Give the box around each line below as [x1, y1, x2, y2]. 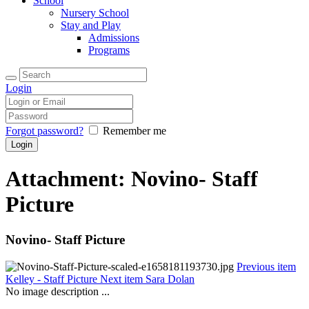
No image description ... [6, 285, 110, 297]
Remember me [103, 125, 166, 137]
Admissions [88, 32, 139, 43]
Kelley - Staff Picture [6, 272, 97, 285]
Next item [100, 272, 143, 285]
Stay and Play [61, 19, 121, 31]
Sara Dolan [146, 272, 195, 285]
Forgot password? [6, 125, 83, 137]
